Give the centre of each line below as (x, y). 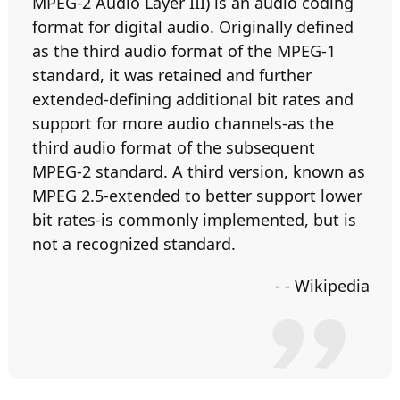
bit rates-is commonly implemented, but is (195, 220)
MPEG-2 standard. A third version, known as (199, 171)
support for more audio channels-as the (183, 123)
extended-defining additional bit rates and (193, 99)
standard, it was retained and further (172, 75)
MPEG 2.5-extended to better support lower (198, 196)
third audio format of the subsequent (174, 147)
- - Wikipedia (322, 286)
